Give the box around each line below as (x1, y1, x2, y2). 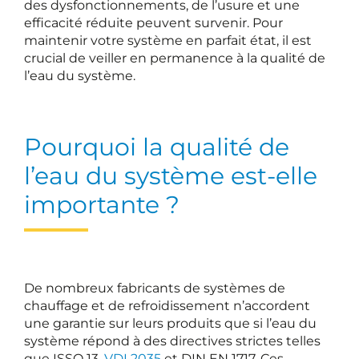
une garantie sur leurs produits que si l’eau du (24, 316, 317, 331)
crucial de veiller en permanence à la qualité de (24, 50, 325, 66)
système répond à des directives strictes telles (24, 333, 321, 349)
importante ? (24, 190, 179, 220)
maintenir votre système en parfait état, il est (24, 33, 312, 48)
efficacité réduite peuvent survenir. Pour (24, 15, 283, 30)
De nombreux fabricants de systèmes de (24, 280, 285, 296)
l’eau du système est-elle (24, 161, 317, 191)
